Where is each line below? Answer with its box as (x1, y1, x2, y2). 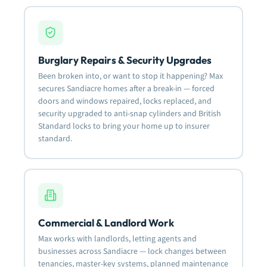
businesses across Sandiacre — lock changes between (38, 245, 226, 257)
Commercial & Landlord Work (38, 216, 174, 229)
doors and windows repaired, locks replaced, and (38, 95, 212, 107)
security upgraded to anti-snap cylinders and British (38, 107, 221, 120)
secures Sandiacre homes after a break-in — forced (38, 82, 215, 95)
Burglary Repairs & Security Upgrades (38, 53, 212, 66)
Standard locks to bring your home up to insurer (38, 120, 210, 132)
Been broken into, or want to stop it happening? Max (38, 70, 223, 82)
